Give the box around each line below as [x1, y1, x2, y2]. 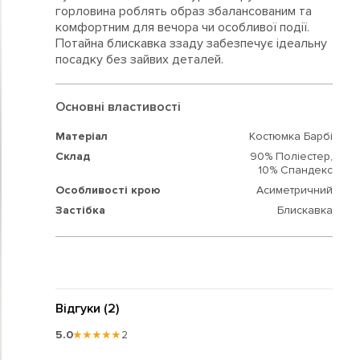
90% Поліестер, [250, 149, 333, 164]
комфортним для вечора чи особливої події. [55, 19, 309, 36]
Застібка [55, 203, 105, 218]
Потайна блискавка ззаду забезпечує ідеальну [55, 35, 327, 52]
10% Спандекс [255, 163, 333, 178]
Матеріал [55, 129, 108, 144]
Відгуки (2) [55, 301, 119, 317]
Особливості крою [55, 183, 161, 198]
